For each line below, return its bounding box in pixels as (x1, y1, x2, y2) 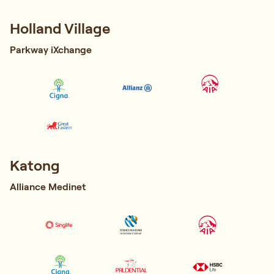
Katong (10, 156, 60, 175)
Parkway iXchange (10, 43, 92, 56)
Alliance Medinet (10, 180, 86, 193)
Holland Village (10, 19, 110, 38)
